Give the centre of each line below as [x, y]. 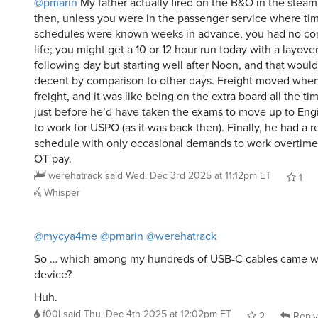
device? [53, 275]
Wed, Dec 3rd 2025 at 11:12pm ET [198, 176]
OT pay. [53, 159]
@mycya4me [66, 236]
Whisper [61, 193]
